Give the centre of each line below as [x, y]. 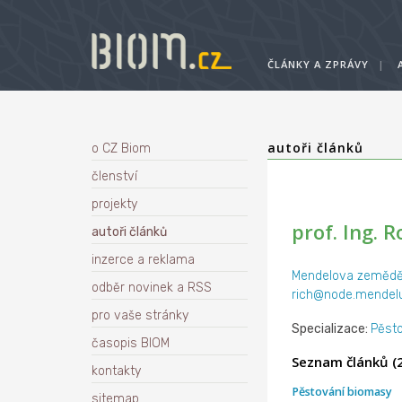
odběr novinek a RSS [152, 288]
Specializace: [331, 328]
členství [114, 176]
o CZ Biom [121, 149]
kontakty [116, 371]
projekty [114, 204]
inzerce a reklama [143, 260]
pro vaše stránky [140, 315]
